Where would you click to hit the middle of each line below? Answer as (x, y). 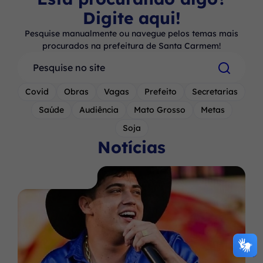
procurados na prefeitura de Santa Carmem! (131, 45)
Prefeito (161, 91)
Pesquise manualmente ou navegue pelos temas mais (131, 33)
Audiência (99, 109)
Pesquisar (45, 60)
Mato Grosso (159, 109)
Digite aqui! (131, 18)
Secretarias (215, 91)
